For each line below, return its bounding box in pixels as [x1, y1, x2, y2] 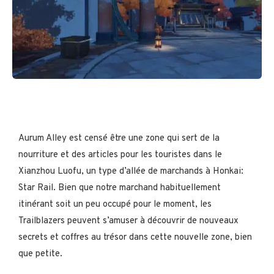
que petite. [18, 248, 62, 261]
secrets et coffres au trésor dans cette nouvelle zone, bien [18, 232, 252, 244]
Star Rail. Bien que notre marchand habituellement [18, 182, 221, 194]
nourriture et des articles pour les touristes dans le [18, 149, 222, 161]
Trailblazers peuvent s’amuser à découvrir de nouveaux [18, 215, 239, 228]
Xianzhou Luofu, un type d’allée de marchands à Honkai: [18, 166, 243, 178]
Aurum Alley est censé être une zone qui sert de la [18, 133, 220, 145]
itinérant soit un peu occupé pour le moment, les [18, 199, 212, 211]
